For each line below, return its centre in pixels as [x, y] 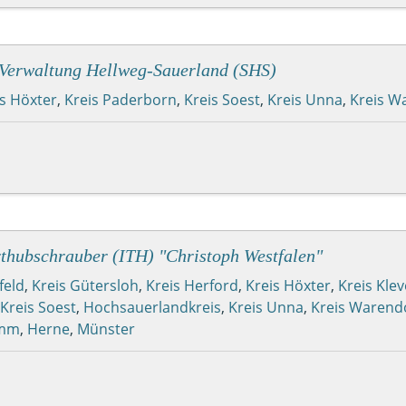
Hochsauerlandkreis [152, 307]
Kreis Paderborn [121, 99]
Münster [106, 329]
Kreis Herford [192, 285]
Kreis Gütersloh [85, 285]
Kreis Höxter [288, 285]
